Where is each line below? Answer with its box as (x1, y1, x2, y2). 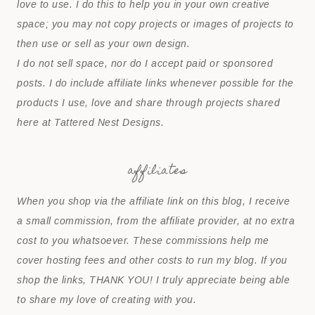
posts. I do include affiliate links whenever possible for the (17, 77, 294, 89)
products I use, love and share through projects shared (17, 97, 281, 109)
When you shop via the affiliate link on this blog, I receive (17, 195, 290, 207)
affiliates (128, 161, 187, 183)
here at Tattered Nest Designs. (17, 117, 167, 129)
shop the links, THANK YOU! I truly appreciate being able (17, 274, 290, 286)
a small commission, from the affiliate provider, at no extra (17, 215, 295, 227)
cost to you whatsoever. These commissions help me (17, 235, 269, 247)
